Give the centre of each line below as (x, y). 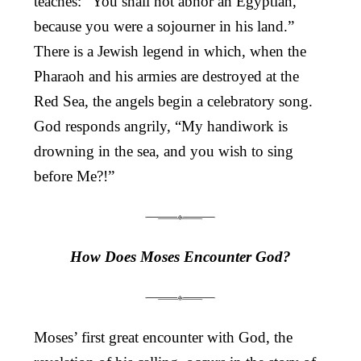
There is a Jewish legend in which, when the (170, 51)
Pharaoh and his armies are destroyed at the (166, 76)
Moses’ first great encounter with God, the (163, 337)
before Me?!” (74, 176)
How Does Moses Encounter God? (180, 256)
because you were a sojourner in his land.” (164, 26)
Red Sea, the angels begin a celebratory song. (173, 101)
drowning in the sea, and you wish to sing (164, 151)
